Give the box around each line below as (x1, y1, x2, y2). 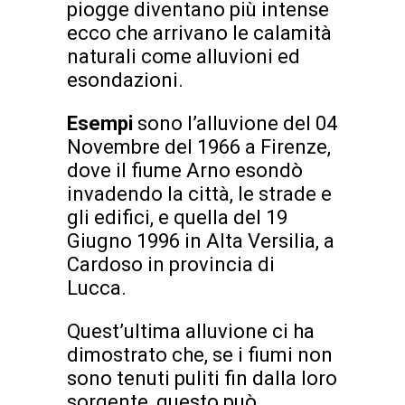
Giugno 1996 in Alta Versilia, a (67, 229, 334, 252)
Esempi (67, 111, 137, 135)
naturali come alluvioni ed (67, 44, 300, 68)
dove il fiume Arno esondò (67, 158, 303, 182)
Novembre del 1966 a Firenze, (67, 135, 331, 158)
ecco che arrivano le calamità (67, 21, 332, 44)
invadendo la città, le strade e (67, 182, 332, 205)
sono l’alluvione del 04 (137, 111, 337, 135)
